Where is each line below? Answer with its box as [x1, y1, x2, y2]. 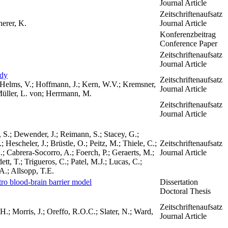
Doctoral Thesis [160, 187, 211, 195]
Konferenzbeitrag [160, 30, 216, 39]
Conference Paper [160, 39, 217, 48]
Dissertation [160, 178, 198, 186]
